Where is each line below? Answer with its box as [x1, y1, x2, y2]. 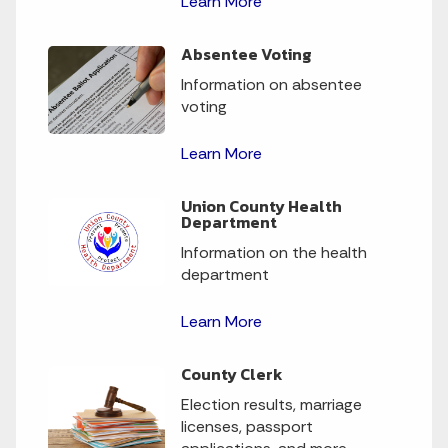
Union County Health [181, 194, 343, 219]
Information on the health [181, 242, 368, 264]
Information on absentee [181, 74, 363, 96]
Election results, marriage [181, 394, 363, 416]
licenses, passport [181, 416, 314, 438]
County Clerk [181, 362, 284, 387]
